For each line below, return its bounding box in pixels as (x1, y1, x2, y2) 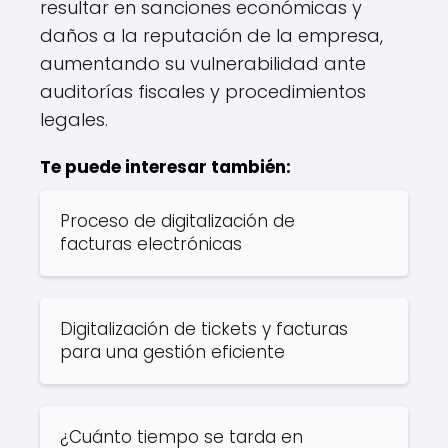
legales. (40, 107, 108, 132)
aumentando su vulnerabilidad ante (40, 51, 366, 76)
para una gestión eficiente (60, 340, 285, 364)
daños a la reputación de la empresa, (40, 23, 383, 48)
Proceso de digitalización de (60, 209, 295, 233)
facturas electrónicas (60, 232, 242, 256)
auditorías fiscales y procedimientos (40, 79, 366, 104)
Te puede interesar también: (40, 155, 291, 179)
